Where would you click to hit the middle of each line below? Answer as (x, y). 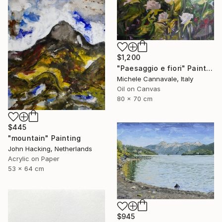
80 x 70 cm (135, 98)
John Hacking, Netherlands (50, 149)
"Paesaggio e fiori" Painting (210, 68)
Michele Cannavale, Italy (155, 79)
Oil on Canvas (139, 88)
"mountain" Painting (45, 138)
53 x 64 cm (26, 168)
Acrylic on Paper (34, 159)
